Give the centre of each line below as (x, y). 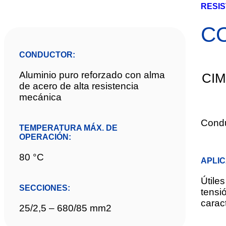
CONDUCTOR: (47, 55)
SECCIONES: (45, 188)
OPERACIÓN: (45, 137)
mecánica (40, 97)
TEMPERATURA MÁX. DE (68, 128)
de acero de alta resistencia (79, 86)
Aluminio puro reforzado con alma (92, 75)
